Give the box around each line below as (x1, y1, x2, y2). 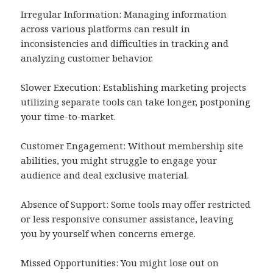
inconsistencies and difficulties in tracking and (21, 37, 229, 50)
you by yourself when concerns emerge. (21, 227, 196, 240)
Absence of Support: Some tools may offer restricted (21, 198, 251, 211)
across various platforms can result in (21, 23, 191, 35)
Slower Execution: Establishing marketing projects (21, 81, 247, 94)
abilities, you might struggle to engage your (21, 154, 218, 167)
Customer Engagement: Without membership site (21, 140, 244, 152)
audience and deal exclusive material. (21, 169, 190, 182)
